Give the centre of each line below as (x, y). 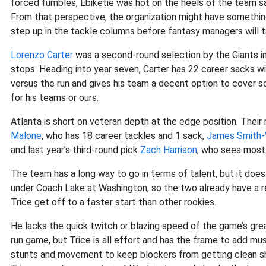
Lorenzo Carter (42, 55)
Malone (26, 136)
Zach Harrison (169, 150)
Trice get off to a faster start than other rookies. (113, 202)
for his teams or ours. (57, 98)
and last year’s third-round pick (75, 150)
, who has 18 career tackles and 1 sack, (124, 136)
